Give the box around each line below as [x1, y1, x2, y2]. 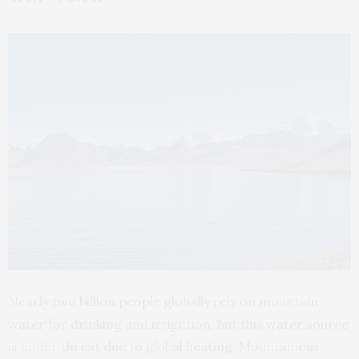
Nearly [8, 292, 52, 309]
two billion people [52, 292, 160, 309]
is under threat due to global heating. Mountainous [8, 337, 320, 354]
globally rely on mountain [160, 292, 318, 309]
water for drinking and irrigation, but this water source [8, 315, 349, 332]
